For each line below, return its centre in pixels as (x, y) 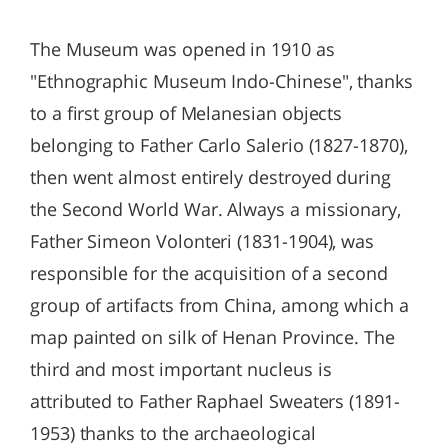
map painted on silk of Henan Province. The (212, 337)
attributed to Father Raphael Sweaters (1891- (215, 401)
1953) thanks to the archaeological (173, 433)
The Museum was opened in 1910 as (182, 49)
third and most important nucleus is (181, 369)
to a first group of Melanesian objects (186, 113)
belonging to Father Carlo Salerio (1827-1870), (219, 145)
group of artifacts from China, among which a (219, 305)
